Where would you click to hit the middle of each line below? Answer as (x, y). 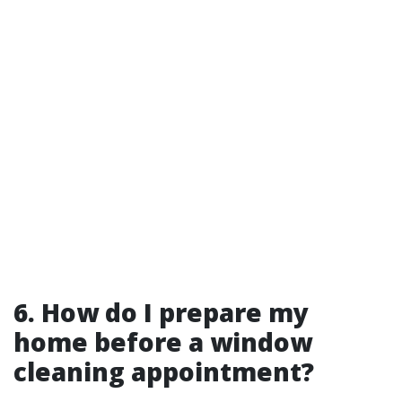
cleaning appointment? (164, 371)
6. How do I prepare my (161, 312)
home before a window (163, 342)
